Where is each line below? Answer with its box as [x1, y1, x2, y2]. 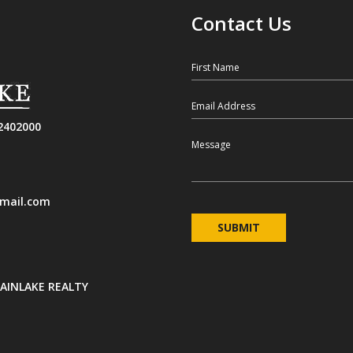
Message [190, 132, 231, 146]
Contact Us [191, 10, 292, 37]
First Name [190, 54, 240, 69]
